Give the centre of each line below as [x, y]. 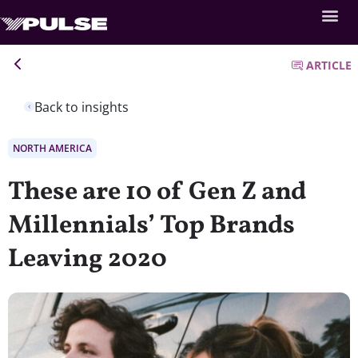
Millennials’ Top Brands [151, 226]
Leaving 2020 [88, 259]
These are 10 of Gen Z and [157, 192]
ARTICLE [329, 65]
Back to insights [82, 107]
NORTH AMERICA [52, 148]
